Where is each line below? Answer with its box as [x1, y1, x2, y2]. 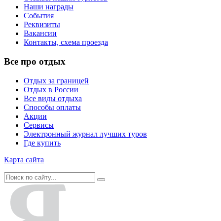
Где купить [24, 138, 61, 147]
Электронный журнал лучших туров [24, 129, 147, 138]
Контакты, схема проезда [24, 38, 108, 47]
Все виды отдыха [24, 94, 82, 103]
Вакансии [24, 29, 57, 38]
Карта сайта [4, 155, 44, 164]
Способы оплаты [24, 103, 81, 111]
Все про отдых [4, 56, 66, 67]
